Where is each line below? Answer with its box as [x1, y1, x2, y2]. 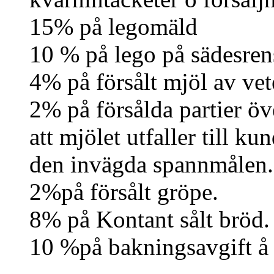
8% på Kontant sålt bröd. [29, 206, 270, 233]
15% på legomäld [29, 13, 198, 40]
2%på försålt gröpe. [29, 179, 218, 206]
